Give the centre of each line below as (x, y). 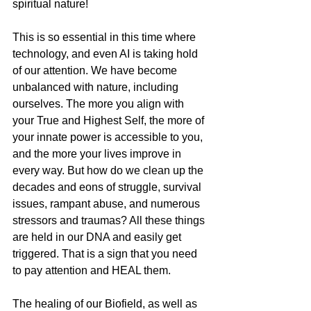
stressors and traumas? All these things (110, 221)
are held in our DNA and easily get (98, 237)
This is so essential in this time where (106, 37)
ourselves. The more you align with (100, 104)
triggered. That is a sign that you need (106, 254)
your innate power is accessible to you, (109, 137)
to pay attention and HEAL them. (93, 271)
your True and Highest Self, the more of (110, 121)
